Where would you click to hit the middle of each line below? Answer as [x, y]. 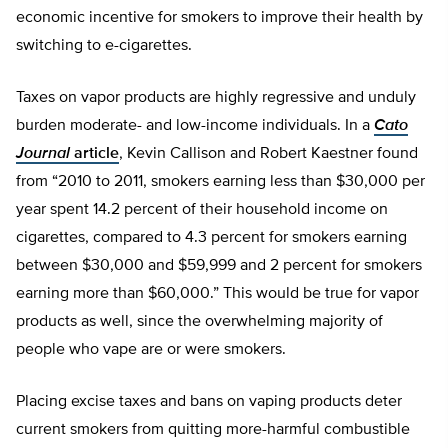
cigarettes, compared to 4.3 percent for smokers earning [211, 238]
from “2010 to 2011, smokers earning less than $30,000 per [220, 182]
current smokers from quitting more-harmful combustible [213, 430]
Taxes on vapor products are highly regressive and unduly [216, 98]
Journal [43, 154]
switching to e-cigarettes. [104, 46]
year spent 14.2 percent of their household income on [202, 210]
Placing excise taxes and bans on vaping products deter [209, 402]
